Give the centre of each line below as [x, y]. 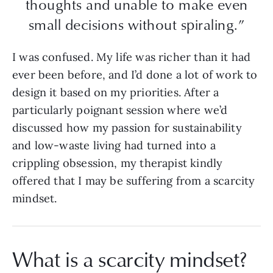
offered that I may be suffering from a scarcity [134, 181]
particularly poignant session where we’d [120, 110]
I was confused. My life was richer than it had [132, 57]
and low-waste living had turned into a [114, 146]
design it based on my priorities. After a [116, 93]
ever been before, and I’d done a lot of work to [135, 75]
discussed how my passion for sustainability [127, 128]
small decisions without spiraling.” [136, 24]
